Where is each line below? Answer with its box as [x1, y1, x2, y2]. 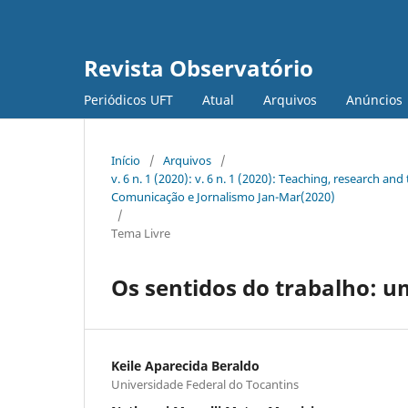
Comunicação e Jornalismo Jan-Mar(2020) [111, 188, 335, 205]
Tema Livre [111, 224, 170, 241]
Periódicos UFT [84, 90, 173, 108]
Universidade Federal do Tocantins [111, 375, 299, 393]
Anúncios [346, 90, 403, 108]
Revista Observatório [84, 53, 313, 83]
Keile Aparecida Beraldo [111, 356, 260, 374]
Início [111, 151, 140, 168]
